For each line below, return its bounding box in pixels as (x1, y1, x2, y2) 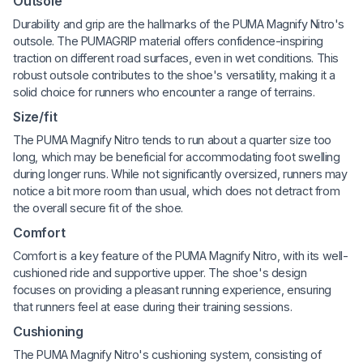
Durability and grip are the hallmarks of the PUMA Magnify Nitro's (13, 17, 345, 32)
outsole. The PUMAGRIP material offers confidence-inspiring (13, 34, 323, 49)
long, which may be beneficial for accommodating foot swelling (13, 150, 340, 164)
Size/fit (13, 109, 58, 126)
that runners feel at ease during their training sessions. (13, 300, 293, 314)
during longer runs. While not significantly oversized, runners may (13, 167, 348, 181)
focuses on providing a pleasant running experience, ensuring (13, 283, 332, 297)
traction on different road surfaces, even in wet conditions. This (13, 51, 340, 66)
